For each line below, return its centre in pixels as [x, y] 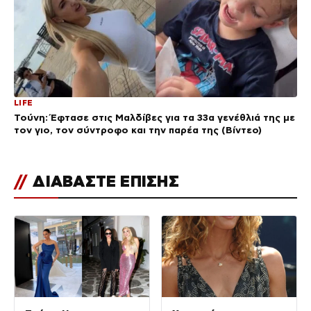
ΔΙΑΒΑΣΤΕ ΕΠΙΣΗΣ [104, 182]
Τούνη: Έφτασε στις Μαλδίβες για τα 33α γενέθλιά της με [154, 118]
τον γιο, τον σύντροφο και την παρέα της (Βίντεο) [138, 130]
